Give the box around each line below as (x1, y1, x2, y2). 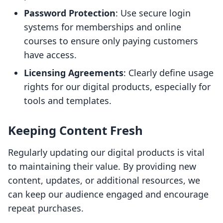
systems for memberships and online (24, 21, 181, 33)
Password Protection (24, 7, 115, 19)
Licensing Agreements (24, 67, 123, 79)
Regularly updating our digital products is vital (8, 146, 205, 159)
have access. (24, 49, 77, 61)
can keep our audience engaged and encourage (8, 188, 209, 201)
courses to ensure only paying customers (24, 35, 198, 47)
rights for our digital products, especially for (24, 81, 211, 93)
